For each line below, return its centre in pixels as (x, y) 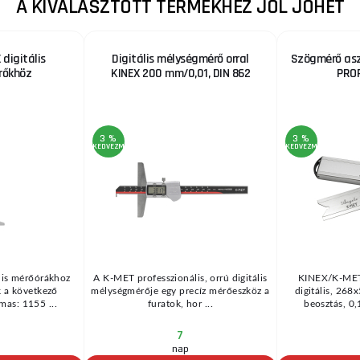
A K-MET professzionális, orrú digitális (180, 278)
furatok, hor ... (180, 304)
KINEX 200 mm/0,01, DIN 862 (180, 74)
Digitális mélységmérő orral (180, 59)
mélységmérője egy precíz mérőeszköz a (180, 291)
